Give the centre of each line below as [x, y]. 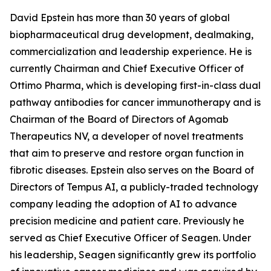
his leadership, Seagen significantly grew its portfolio [133, 255]
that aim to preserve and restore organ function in [127, 153]
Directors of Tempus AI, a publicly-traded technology [134, 187]
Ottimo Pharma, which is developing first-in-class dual [135, 85]
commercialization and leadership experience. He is [131, 51]
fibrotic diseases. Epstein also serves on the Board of [132, 170]
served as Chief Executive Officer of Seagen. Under [130, 238]
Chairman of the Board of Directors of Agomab [119, 119]
